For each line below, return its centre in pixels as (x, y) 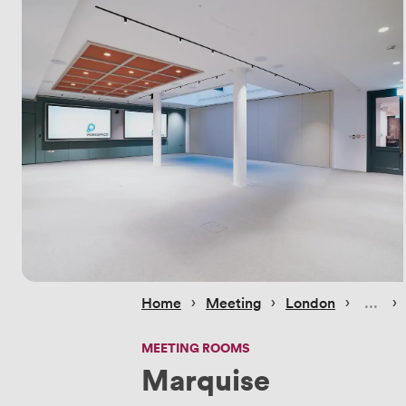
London (310, 302)
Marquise (206, 378)
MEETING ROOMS (196, 347)
